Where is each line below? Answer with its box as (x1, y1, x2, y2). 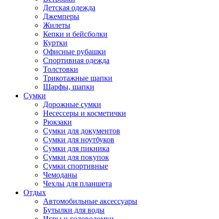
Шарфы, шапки (43, 83, 94, 91)
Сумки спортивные (43, 162, 108, 170)
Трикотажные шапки (43, 74, 112, 82)
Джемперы (43, 12, 79, 21)
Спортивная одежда (43, 56, 109, 65)
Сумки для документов (43, 127, 120, 135)
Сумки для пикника (43, 144, 109, 153)
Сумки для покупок (43, 153, 109, 161)
